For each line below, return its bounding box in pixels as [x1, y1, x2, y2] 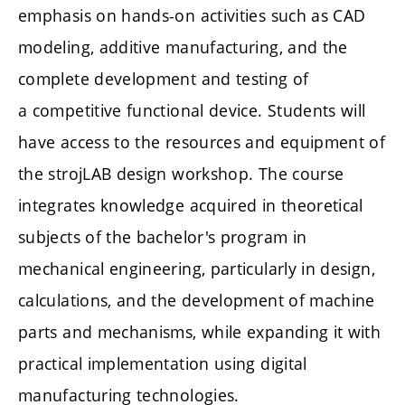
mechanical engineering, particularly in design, [18, 257, 375, 279]
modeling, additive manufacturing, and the [18, 35, 348, 58]
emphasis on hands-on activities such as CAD [18, 4, 366, 26]
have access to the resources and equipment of [18, 130, 386, 153]
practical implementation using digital [18, 352, 307, 374]
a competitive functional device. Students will [18, 99, 366, 121]
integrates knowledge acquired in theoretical [18, 193, 363, 216]
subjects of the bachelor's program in [18, 225, 307, 248]
